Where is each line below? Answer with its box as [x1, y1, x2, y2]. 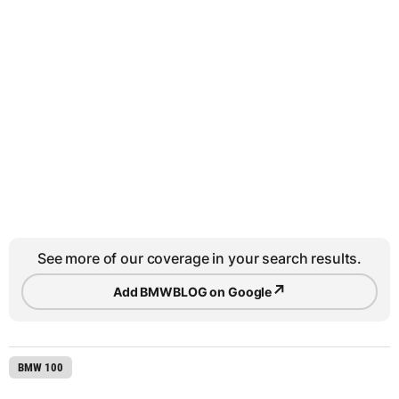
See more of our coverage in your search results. [37, 249, 362, 268]
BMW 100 [18, 361, 63, 375]
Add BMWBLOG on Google [113, 283, 273, 299]
